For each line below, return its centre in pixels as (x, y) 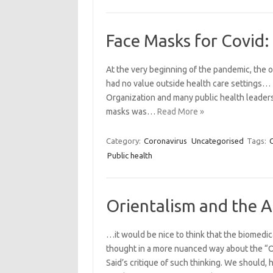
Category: (124, 141)
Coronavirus (165, 141)
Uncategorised (217, 141)
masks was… (131, 112)
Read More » (180, 112)
